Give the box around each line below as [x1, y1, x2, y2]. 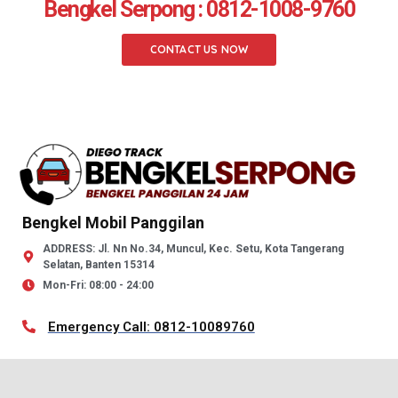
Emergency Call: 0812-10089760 [47, 318, 255, 335]
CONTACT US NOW [149, 42, 249, 56]
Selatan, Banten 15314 [42, 258, 155, 271]
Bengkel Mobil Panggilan [22, 212, 204, 232]
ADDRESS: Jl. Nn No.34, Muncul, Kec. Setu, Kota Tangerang [42, 242, 344, 255]
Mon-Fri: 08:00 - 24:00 [42, 278, 154, 291]
